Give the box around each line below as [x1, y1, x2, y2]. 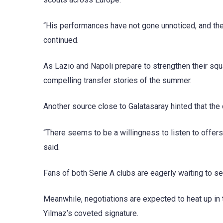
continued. [43, 35, 79, 45]
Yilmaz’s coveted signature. [43, 208, 138, 218]
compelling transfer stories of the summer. [43, 76, 192, 86]
